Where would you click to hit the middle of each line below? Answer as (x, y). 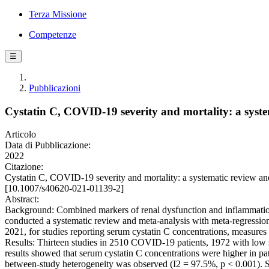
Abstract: (22, 199)
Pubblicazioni (55, 88)
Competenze (53, 35)
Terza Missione (58, 14)
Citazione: (24, 167)
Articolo (20, 134)
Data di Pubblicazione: (48, 145)
